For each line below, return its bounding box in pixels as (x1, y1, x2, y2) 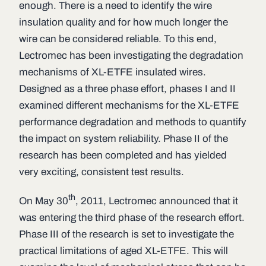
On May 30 (19, 195, 68, 207)
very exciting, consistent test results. (19, 166, 184, 178)
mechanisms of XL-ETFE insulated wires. (19, 66, 206, 78)
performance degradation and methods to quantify (19, 116, 246, 128)
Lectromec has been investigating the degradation (19, 50, 243, 62)
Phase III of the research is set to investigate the (19, 228, 234, 240)
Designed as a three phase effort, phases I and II (19, 83, 236, 95)
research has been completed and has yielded (19, 150, 227, 161)
